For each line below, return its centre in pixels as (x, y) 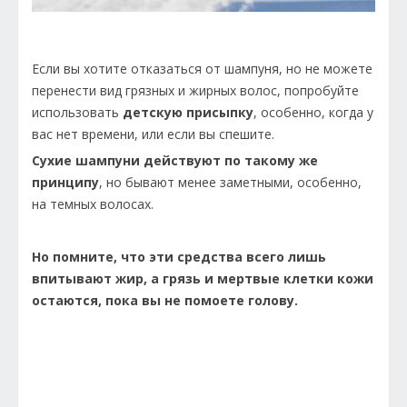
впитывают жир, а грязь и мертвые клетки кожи (203, 278)
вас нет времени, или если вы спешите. (153, 134)
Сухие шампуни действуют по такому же (175, 160)
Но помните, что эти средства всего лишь (179, 256)
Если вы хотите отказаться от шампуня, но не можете (202, 68)
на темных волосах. (93, 203)
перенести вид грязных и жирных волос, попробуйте (195, 90)
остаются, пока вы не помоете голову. (165, 300)
